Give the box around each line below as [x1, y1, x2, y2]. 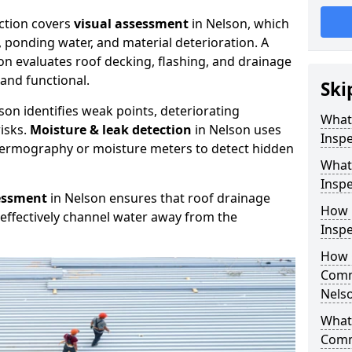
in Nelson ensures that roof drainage [47, 189, 270, 207]
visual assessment [74, 15, 189, 32]
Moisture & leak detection [30, 121, 192, 138]
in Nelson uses [192, 121, 281, 138]
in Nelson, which [189, 15, 289, 32]
